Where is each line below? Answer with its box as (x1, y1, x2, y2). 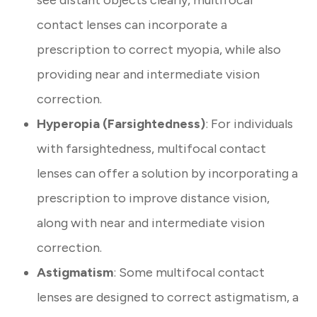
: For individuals (205, 116, 294, 132)
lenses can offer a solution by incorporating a (37, 166, 299, 182)
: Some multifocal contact (113, 265, 265, 281)
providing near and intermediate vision (37, 67, 260, 83)
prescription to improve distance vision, (37, 190, 270, 207)
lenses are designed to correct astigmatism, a (37, 289, 299, 306)
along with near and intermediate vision (37, 215, 265, 231)
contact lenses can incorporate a (37, 17, 228, 33)
